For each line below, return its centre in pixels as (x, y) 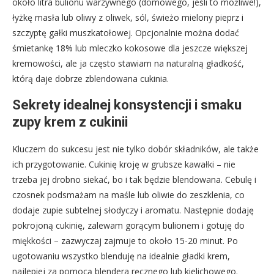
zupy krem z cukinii (70, 122)
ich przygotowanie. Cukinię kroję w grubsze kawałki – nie (124, 164)
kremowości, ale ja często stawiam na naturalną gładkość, (128, 63)
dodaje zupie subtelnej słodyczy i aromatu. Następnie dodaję (133, 210)
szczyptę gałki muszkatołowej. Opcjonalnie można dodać (126, 32)
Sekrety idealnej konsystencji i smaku (127, 105)
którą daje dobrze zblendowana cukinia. (91, 78)
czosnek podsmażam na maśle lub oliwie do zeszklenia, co (128, 194)
